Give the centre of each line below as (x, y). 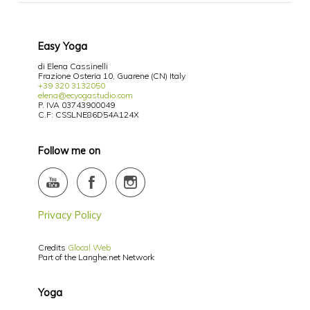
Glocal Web (89, 247)
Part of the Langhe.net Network (96, 257)
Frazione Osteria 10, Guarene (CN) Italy (111, 75)
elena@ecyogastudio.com (85, 95)
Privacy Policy (70, 215)
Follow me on (69, 151)
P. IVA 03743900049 (76, 104)
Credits (53, 247)
